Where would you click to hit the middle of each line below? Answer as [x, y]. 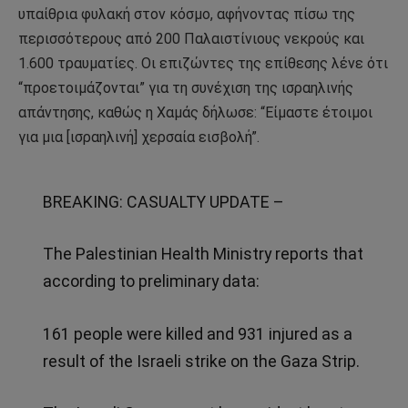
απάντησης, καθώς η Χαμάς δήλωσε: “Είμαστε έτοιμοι [195, 113]
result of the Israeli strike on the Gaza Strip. [201, 361]
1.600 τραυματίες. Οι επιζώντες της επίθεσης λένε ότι [203, 64]
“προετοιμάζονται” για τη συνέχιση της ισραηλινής [186, 88]
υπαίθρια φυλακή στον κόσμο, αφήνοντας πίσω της [187, 15]
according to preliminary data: [151, 281]
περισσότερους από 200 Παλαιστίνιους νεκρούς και [191, 39]
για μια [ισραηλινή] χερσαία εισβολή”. [139, 138]
